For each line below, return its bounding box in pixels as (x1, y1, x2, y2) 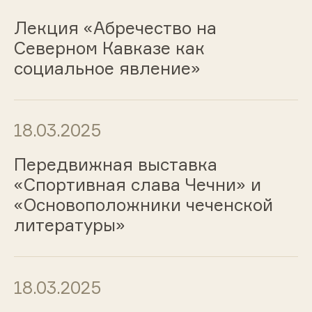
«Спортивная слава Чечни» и (13, 174, 261, 196)
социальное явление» (13, 57, 201, 79)
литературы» (13, 214, 125, 236)
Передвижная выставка (13, 154, 217, 175)
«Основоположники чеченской (13, 194, 273, 216)
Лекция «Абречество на (13, 17, 217, 38)
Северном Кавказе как (13, 37, 205, 58)
